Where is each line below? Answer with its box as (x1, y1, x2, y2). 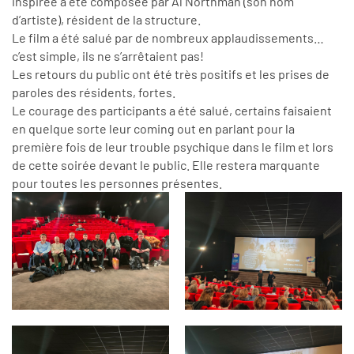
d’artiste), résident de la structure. (12, 11, 201, 27)
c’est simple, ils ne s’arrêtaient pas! (12, 47, 206, 63)
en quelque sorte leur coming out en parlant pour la (12, 120, 295, 136)
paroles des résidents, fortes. (12, 84, 175, 100)
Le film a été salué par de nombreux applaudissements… (12, 29, 324, 45)
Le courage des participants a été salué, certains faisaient (12, 102, 332, 118)
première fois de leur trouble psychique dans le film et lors (12, 138, 333, 154)
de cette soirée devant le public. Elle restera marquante (12, 156, 320, 172)
